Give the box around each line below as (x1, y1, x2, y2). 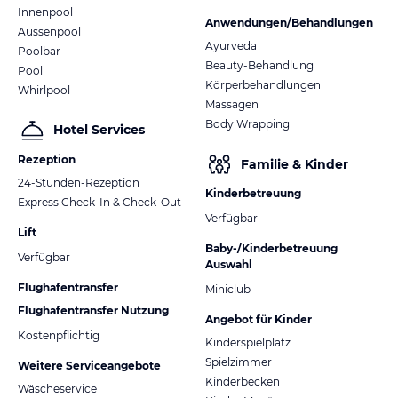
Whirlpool (18, 83, 70, 97)
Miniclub (205, 283, 251, 297)
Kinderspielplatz (205, 336, 291, 350)
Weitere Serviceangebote (18, 358, 161, 372)
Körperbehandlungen (205, 78, 321, 92)
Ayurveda (205, 39, 257, 53)
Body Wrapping (205, 117, 290, 131)
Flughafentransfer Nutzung (18, 303, 169, 317)
